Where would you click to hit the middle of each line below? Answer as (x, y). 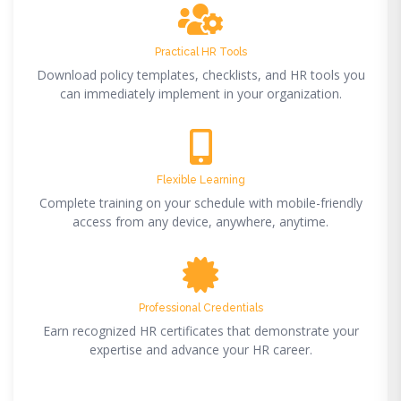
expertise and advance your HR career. (200, 350)
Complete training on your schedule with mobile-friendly (200, 203)
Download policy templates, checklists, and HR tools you (200, 75)
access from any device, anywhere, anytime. (200, 222)
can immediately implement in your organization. (200, 94)
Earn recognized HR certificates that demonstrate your (200, 331)
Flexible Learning (200, 180)
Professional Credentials (200, 308)
